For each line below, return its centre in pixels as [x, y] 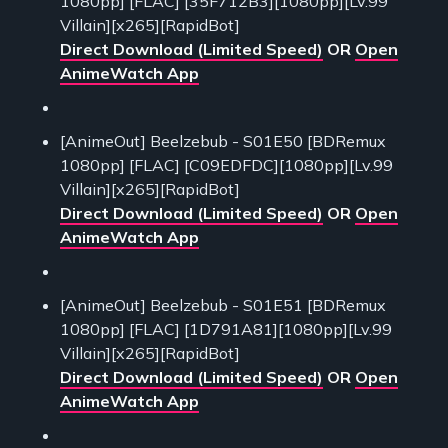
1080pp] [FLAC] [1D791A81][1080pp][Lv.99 [226, 329]
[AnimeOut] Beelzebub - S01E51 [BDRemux [223, 305]
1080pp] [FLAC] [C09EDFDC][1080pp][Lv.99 [226, 165]
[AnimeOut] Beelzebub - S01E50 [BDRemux [223, 141]
